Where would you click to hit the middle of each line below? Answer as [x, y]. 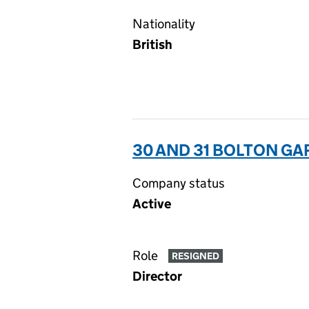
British [152, 44]
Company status [179, 183]
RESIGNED [195, 256]
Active [152, 204]
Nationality [164, 24]
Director [157, 276]
